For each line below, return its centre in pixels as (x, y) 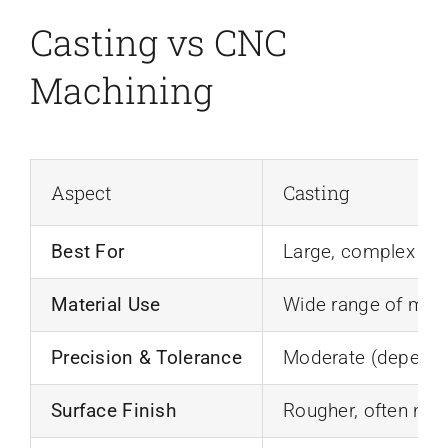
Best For (87, 251)
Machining (121, 89)
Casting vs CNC (158, 41)
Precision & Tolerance (146, 357)
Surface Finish (113, 410)
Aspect (81, 192)
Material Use (105, 304)
